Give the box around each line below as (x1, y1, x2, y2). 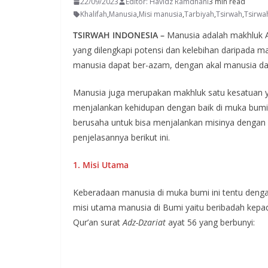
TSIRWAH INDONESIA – (73, 29, 167, 41)
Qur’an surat (73, 217, 123, 228)
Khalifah (80, 9, 107, 19)
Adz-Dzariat (123, 217, 166, 228)
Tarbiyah (184, 9, 214, 19)
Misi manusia (139, 9, 182, 19)
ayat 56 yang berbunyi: (166, 217, 255, 228)
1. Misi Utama (73, 159, 129, 170)
